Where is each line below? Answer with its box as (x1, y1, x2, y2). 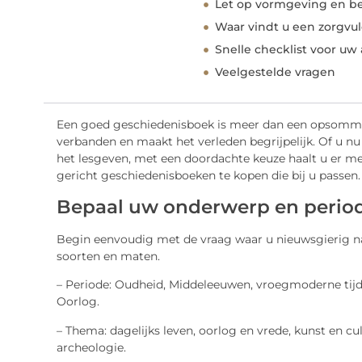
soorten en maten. (56, 248, 160, 263)
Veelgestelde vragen (215, 65, 336, 80)
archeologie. (56, 339, 126, 355)
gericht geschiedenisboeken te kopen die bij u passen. (56, 168, 360, 183)
